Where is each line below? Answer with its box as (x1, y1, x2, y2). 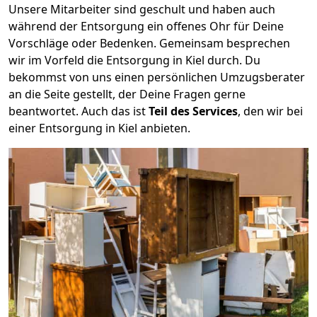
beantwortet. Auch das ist (8, 103, 149, 119)
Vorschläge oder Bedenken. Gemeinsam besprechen (8, 35, 290, 51)
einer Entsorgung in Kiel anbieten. (8, 120, 190, 136)
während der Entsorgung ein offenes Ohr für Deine (8, 18, 284, 34)
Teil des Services (149, 103, 238, 119)
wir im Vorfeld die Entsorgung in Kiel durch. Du (8, 52, 260, 68)
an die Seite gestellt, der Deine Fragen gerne (8, 86, 246, 102)
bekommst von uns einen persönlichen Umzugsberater (8, 69, 305, 85)
